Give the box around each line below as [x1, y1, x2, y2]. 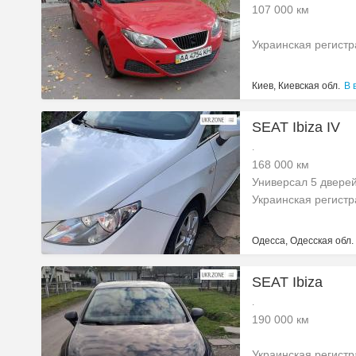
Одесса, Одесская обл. [252, 235, 354, 246]
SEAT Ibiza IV [252, 119, 340, 135]
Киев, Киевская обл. [252, 80, 340, 91]
